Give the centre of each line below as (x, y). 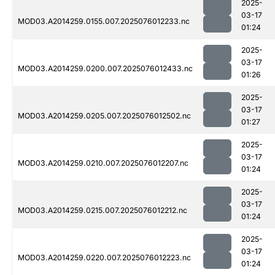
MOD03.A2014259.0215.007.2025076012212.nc (103, 211)
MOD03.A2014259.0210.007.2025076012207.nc (103, 163)
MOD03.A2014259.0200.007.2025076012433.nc (105, 69)
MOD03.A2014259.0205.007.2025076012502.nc (104, 116)
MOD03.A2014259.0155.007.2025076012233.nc (104, 21)
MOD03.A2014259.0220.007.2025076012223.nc (104, 258)
